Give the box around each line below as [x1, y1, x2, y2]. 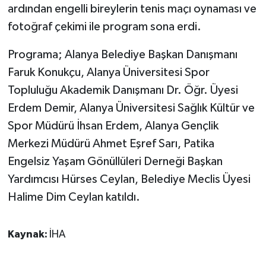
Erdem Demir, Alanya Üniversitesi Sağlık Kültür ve [7, 102, 255, 114]
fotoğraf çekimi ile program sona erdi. [7, 20, 201, 33]
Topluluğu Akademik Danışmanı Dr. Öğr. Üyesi [7, 84, 238, 96]
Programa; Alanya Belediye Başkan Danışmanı [7, 48, 237, 61]
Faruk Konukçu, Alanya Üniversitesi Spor [7, 66, 210, 78]
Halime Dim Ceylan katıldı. [7, 191, 140, 203]
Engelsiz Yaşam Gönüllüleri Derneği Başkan [7, 155, 223, 167]
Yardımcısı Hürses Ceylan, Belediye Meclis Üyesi [7, 173, 251, 185]
